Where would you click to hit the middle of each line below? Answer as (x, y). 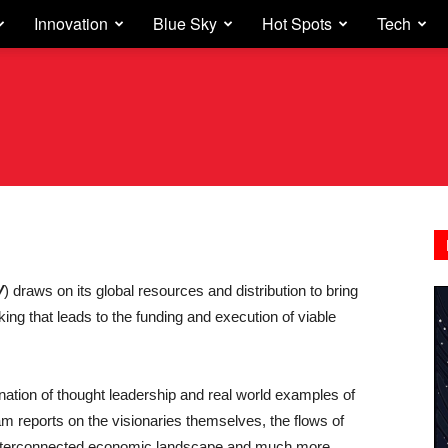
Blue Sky (185, 23)
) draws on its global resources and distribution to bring (181, 290)
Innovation (71, 23)
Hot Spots (297, 23)
